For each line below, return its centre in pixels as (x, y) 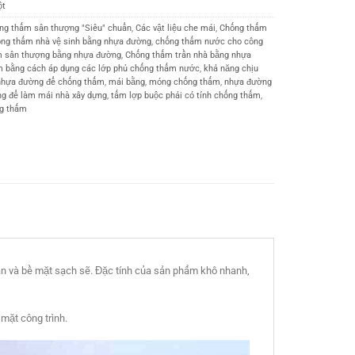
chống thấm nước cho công (210, 42)
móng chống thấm (185, 82)
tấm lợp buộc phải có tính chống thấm (186, 96)
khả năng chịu (231, 69)
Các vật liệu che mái (176, 29)
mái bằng (127, 82)
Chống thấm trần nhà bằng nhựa (189, 55)
